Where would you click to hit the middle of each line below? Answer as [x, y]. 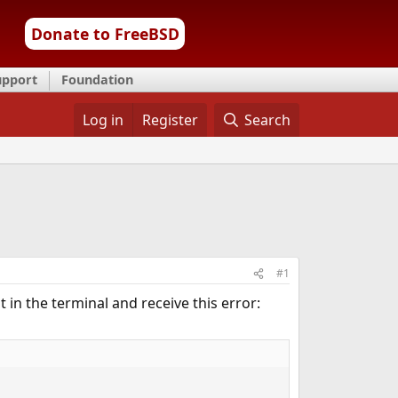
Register [170, 120]
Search [268, 120]
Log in [103, 120]
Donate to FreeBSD [105, 34]
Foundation [97, 80]
